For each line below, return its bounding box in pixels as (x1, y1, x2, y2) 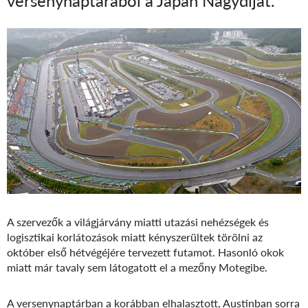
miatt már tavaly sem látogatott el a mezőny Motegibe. (7, 258, 267, 275)
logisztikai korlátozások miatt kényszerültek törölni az (7, 228, 263, 245)
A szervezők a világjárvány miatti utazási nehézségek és (7, 213, 269, 230)
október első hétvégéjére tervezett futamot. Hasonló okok (7, 243, 284, 260)
